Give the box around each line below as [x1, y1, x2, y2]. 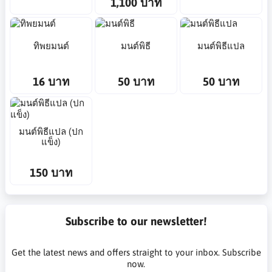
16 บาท [33, 75, 70, 89]
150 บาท [30, 166, 73, 180]
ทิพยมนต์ [33, 40, 69, 51]
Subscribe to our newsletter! [65, 214, 207, 228]
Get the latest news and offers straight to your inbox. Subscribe [11, 246, 261, 257]
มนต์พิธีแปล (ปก [19, 126, 84, 137]
